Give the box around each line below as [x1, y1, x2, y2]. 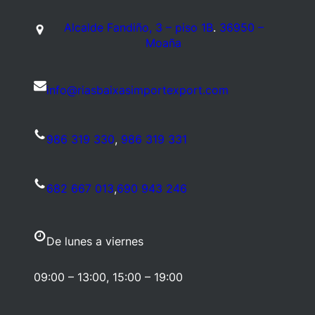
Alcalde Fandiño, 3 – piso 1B [63, 20, 213, 35]
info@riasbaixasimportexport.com [46, 83, 229, 98]
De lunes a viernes [46, 234, 143, 249]
